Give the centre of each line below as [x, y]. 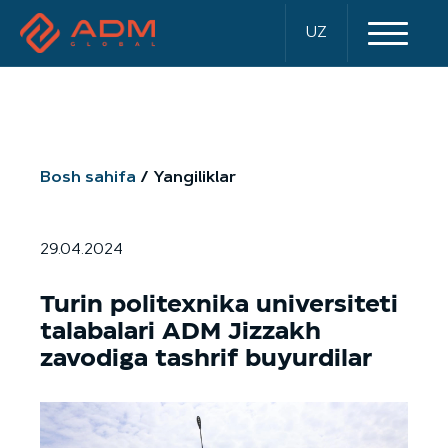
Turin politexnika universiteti [219, 304]
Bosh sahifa [88, 178]
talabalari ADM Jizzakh [180, 331]
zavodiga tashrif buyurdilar [206, 358]
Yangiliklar [194, 178]
